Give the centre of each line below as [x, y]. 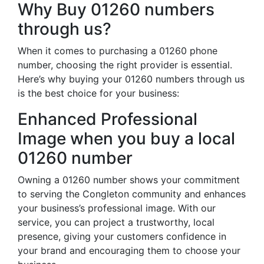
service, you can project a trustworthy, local [116, 222]
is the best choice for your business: [98, 93]
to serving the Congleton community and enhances [132, 194]
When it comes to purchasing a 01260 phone [118, 51]
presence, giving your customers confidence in [122, 236]
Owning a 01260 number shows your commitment [129, 180]
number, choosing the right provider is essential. [125, 65]
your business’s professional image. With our [117, 208]
